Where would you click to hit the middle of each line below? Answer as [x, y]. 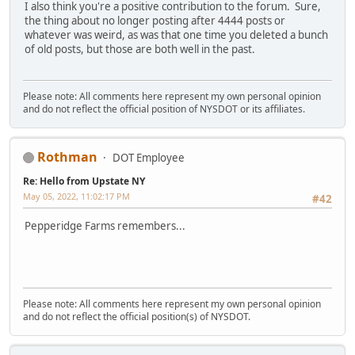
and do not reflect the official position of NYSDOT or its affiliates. [164, 109]
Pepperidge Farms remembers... [105, 225]
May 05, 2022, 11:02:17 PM [76, 196]
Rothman [67, 157]
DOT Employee [149, 157]
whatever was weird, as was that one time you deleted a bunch [176, 35]
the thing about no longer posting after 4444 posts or [155, 21]
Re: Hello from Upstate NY [84, 181]
